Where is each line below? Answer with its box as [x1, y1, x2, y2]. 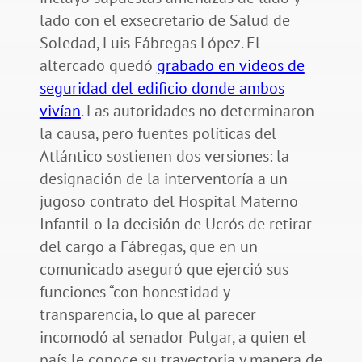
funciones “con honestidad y [39, 281, 229, 303]
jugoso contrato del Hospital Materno [39, 191, 298, 213]
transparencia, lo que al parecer [39, 304, 256, 326]
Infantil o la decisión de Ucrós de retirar [39, 213, 312, 235]
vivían [39, 100, 81, 122]
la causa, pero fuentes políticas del [39, 123, 276, 145]
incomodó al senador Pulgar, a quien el [39, 326, 306, 348]
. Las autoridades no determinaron [80, 100, 314, 122]
